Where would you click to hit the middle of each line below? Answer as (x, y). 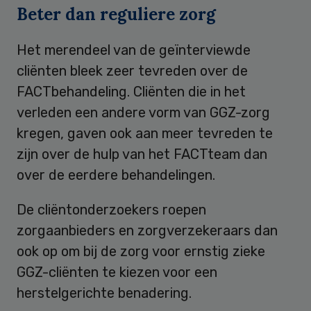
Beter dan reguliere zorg (116, 14)
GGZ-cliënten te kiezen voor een (117, 272)
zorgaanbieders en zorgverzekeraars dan (147, 230)
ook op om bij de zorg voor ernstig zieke (141, 251)
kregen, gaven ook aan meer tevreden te (145, 133)
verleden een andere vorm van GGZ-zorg (143, 112)
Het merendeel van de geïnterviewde (134, 50)
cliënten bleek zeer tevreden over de (132, 70)
